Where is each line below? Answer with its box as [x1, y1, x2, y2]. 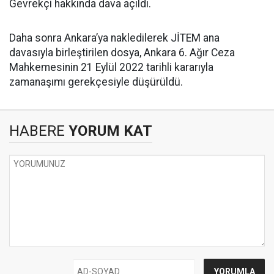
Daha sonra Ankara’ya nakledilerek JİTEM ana [9, 32, 220, 44]
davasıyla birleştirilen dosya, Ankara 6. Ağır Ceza [9, 46, 235, 59]
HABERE [9, 122, 65, 139]
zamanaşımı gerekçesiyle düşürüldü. [9, 76, 183, 88]
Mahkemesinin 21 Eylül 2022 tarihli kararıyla [9, 61, 213, 73]
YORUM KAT [65, 122, 152, 139]
